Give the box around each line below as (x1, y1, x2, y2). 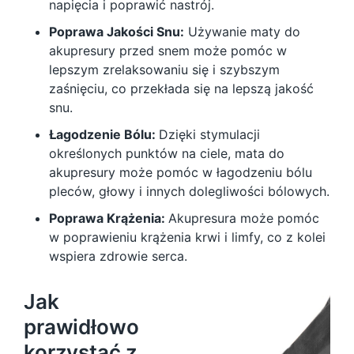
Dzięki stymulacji (159, 126, 260, 142)
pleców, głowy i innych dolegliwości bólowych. (49, 183, 330, 199)
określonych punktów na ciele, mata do (49, 145, 284, 161)
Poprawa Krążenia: (49, 210, 168, 226)
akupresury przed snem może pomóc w (49, 43, 287, 58)
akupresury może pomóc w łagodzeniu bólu (49, 164, 312, 180)
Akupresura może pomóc (168, 210, 319, 226)
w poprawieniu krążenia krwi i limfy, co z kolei (49, 229, 326, 245)
